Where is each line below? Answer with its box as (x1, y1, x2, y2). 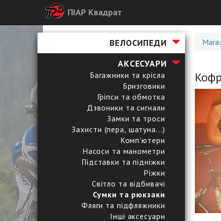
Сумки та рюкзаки (93, 189, 165, 199)
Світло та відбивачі (91, 179, 165, 188)
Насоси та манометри (82, 146, 165, 156)
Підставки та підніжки (81, 157, 165, 167)
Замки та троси (107, 113, 165, 123)
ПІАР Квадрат (68, 6, 122, 18)
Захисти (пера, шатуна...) (72, 124, 165, 134)
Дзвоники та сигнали (86, 103, 165, 112)
